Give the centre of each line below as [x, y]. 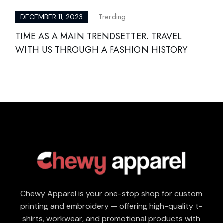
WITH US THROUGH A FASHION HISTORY [102, 50]
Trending [112, 17]
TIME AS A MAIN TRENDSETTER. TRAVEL [99, 37]
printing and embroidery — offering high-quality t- [111, 206]
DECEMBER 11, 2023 [52, 17]
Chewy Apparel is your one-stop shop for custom [111, 194]
